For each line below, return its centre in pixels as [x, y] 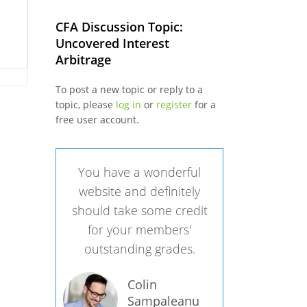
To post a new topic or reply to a [129, 90]
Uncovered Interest [112, 44]
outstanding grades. [139, 249]
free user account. [97, 120]
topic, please [85, 105]
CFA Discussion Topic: [119, 27]
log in [128, 105]
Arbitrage [83, 60]
